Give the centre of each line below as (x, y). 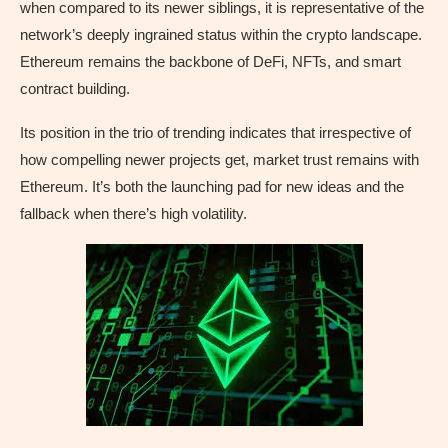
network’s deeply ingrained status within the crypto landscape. (221, 34)
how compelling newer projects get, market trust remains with (219, 159)
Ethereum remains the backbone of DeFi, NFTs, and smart (210, 61)
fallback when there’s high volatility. (133, 213)
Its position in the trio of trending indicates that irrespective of (215, 132)
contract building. (75, 88)
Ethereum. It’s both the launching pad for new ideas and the (212, 186)
